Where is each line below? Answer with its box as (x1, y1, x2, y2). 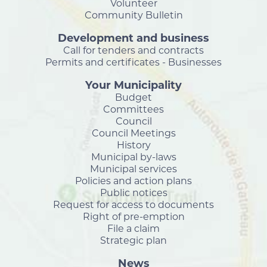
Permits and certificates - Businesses (45, 57, 222, 68)
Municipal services (90, 163, 177, 175)
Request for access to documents (53, 199, 214, 210)
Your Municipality (85, 79, 182, 92)
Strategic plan (100, 235, 167, 246)
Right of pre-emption (82, 211, 185, 222)
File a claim (107, 223, 160, 234)
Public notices (100, 187, 167, 198)
